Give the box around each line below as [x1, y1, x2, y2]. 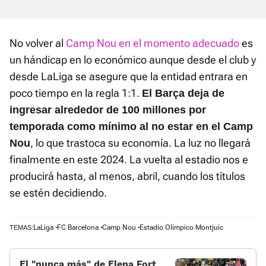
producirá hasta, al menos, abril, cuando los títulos [9, 170, 245, 183]
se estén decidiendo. [9, 186, 107, 199]
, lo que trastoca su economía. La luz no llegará [30, 137, 251, 150]
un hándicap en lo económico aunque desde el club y [9, 53, 256, 66]
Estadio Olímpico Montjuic [140, 223, 223, 232]
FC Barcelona [57, 223, 99, 232]
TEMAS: [9, 224, 33, 232]
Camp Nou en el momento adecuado [66, 37, 239, 50]
